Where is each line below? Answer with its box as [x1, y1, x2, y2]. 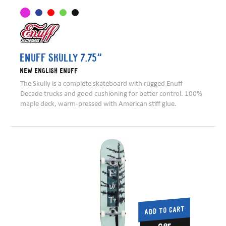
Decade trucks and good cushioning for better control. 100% [20, 89, 202, 98]
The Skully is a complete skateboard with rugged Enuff [20, 79, 183, 88]
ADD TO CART [144, 203, 185, 216]
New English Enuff [20, 66, 78, 75]
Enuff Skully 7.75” [20, 50, 102, 65]
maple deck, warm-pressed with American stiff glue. [20, 99, 177, 108]
